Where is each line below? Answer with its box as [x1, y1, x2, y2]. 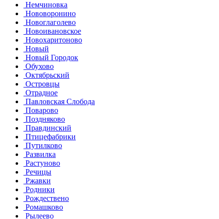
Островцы [23, 79, 60, 88]
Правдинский [23, 123, 71, 132]
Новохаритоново [23, 35, 82, 44]
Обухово [23, 62, 54, 70]
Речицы [23, 167, 51, 176]
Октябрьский [23, 70, 69, 79]
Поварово [23, 106, 58, 114]
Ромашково [23, 202, 63, 211]
